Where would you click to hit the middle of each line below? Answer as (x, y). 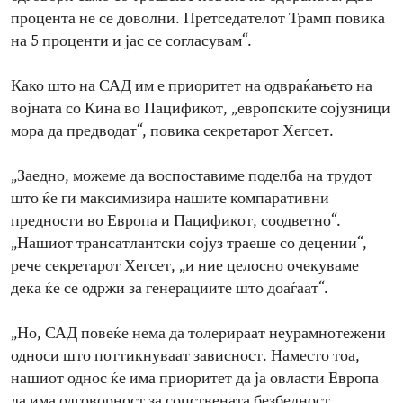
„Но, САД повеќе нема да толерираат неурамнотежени (198, 335)
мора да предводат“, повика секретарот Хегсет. (172, 132)
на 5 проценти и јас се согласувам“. (131, 42)
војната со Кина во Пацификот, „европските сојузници (201, 110)
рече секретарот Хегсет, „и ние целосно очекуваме (185, 267)
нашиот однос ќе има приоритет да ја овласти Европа (195, 380)
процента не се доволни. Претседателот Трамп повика (198, 20)
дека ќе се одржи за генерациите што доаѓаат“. (170, 290)
